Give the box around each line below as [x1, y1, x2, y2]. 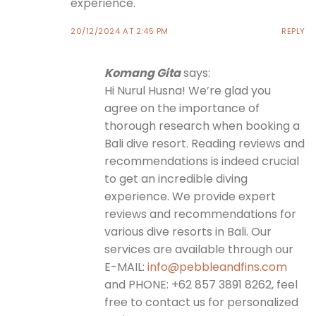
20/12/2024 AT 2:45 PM [71, 25, 169, 37]
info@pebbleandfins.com [147, 259, 287, 276]
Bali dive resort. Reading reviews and [104, 135, 305, 152]
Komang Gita [104, 65, 181, 82]
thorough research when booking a [104, 118, 300, 135]
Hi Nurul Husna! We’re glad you [104, 83, 271, 99]
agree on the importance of [104, 100, 260, 117]
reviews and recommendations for [104, 206, 296, 223]
